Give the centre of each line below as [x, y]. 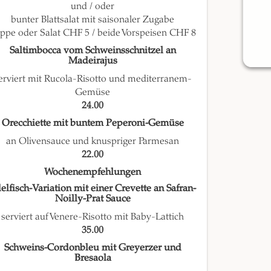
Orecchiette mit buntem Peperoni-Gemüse [93, 123]
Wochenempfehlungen [93, 172]
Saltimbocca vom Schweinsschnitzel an [93, 51]
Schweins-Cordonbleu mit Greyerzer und [93, 248]
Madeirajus [93, 61]
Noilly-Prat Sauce [93, 199]
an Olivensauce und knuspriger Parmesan [93, 141]
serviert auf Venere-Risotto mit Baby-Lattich [93, 217]
